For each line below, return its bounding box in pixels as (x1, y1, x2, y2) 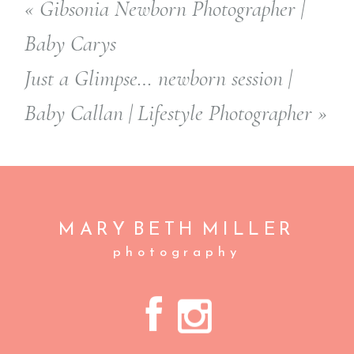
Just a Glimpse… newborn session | (24, 65, 292, 92)
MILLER (198, 221, 296, 240)
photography (112, 246, 242, 260)
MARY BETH (58, 221, 198, 240)
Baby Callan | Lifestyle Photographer (24, 100, 313, 127)
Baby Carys (24, 30, 117, 58)
